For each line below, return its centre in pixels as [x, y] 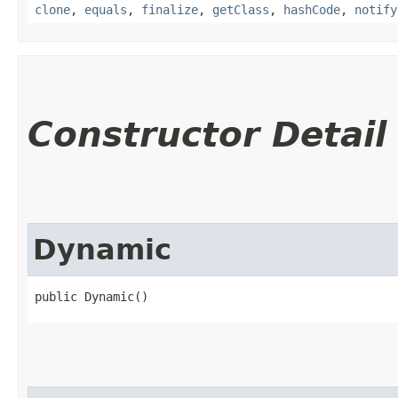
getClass [241, 9]
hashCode [312, 9]
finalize [170, 9]
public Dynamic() [92, 296]
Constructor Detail [207, 134]
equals [106, 9]
